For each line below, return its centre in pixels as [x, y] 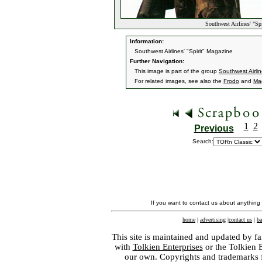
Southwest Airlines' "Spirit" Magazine [184, 51]
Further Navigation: [156, 61]
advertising [213, 220]
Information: [146, 41]
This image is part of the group [177, 71]
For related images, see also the [179, 81]
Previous [214, 128]
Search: [203, 141]
